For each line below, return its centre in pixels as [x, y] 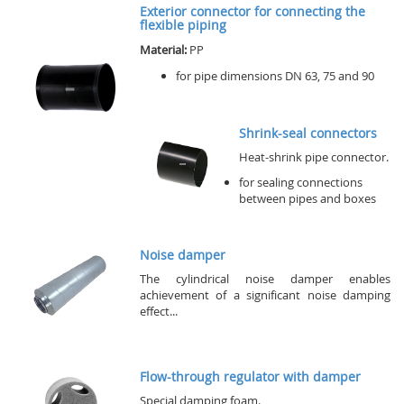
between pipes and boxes [308, 199]
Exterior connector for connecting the [252, 12]
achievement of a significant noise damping [265, 295]
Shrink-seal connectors [308, 133]
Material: [163, 50]
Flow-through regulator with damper [250, 377]
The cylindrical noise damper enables [265, 279]
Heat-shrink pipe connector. [314, 157]
